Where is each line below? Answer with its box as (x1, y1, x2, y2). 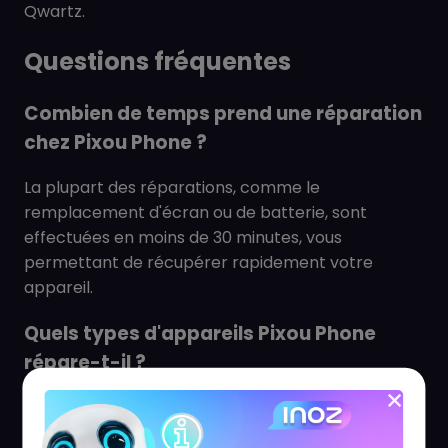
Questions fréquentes (24, 44, 291, 78)
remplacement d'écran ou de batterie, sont (24, 201, 367, 225)
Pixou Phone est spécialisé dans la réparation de (24, 396, 401, 420)
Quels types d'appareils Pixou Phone (24, 319, 376, 347)
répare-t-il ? (24, 348, 146, 376)
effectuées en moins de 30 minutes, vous (24, 226, 342, 250)
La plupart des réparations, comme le (24, 176, 320, 200)
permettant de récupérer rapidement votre (24, 251, 373, 275)
